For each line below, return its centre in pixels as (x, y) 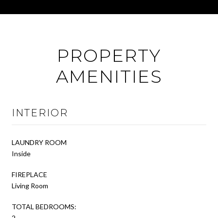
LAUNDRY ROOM (39, 142)
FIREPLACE (29, 174)
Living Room (30, 185)
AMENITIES (109, 76)
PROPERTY (109, 55)
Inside (21, 153)
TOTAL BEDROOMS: (44, 206)
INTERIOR (40, 113)
